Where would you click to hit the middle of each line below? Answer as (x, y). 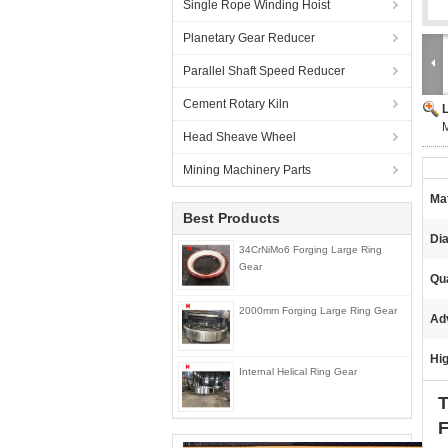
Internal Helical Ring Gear (298, 371)
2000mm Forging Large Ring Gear (318, 310)
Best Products (231, 218)
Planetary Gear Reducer (249, 38)
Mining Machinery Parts (247, 170)
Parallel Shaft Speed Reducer (264, 71)
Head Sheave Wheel (239, 137)
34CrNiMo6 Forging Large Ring (310, 249)
